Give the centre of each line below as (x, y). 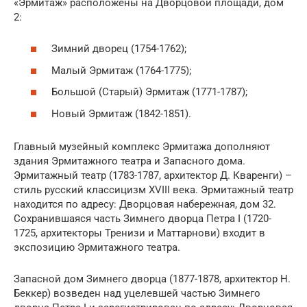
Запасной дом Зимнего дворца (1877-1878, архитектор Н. (152, 279)
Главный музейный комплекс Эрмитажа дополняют (142, 146)
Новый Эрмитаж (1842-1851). (121, 113)
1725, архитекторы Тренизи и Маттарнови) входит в (139, 233)
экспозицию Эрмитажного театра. (97, 247)
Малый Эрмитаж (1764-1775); (121, 70)
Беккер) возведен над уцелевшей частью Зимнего (137, 293)
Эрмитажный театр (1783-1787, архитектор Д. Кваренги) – (153, 175)
